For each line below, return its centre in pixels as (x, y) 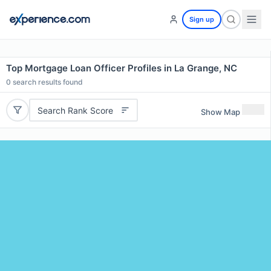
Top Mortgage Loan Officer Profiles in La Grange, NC (122, 68)
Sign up (202, 19)
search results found (47, 82)
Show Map (220, 112)
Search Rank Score (75, 110)
